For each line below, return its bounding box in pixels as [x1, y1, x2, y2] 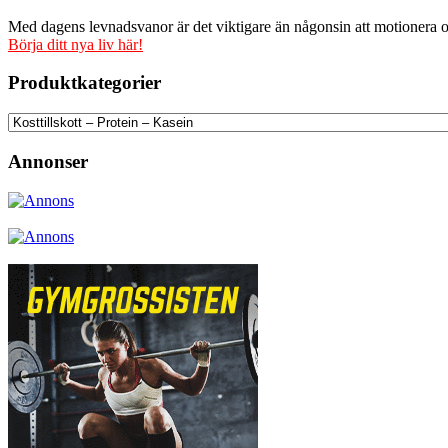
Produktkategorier [8, 72, 161, 94]
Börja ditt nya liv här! [8, 35, 143, 53]
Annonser [8, 150, 88, 172]
